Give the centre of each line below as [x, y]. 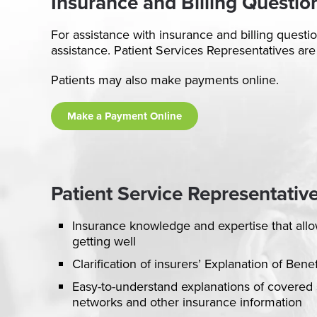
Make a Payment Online [125, 116]
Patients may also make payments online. [165, 80]
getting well [104, 241]
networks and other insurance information [187, 302]
